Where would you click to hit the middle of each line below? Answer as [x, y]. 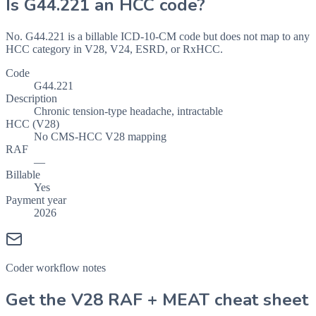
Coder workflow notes [56, 267]
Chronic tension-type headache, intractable [128, 111]
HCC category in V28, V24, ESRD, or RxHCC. [114, 49]
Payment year [36, 200]
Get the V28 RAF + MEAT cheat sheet [157, 299]
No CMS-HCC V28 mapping [100, 136]
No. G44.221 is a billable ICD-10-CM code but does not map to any [158, 36]
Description [31, 98]
